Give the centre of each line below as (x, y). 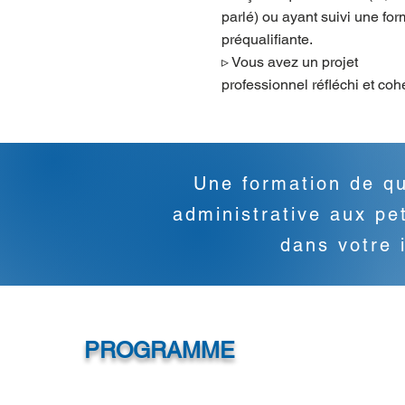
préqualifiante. (267, 39)
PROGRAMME (159, 350)
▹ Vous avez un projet (290, 62)
